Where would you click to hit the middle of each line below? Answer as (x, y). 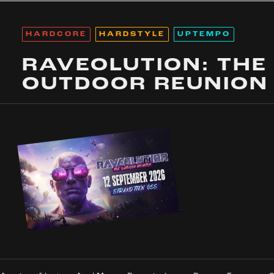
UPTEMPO (204, 35)
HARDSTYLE (132, 35)
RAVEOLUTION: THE (144, 66)
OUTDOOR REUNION (145, 85)
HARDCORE (56, 35)
